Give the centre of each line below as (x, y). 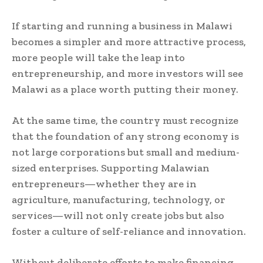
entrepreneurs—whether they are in (104, 184)
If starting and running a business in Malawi (122, 26)
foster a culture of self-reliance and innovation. (129, 232)
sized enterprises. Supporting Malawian (111, 168)
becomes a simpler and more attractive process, (129, 42)
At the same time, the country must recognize (125, 121)
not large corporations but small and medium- (126, 152)
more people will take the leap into (98, 58)
